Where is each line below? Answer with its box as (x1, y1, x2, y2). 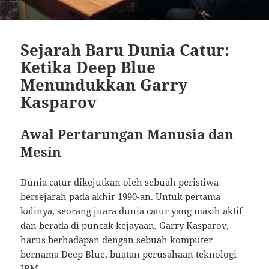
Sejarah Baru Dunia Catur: (20, 38, 230, 61)
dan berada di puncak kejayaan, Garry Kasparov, (20, 219, 229, 231)
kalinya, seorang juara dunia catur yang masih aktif (20, 204, 243, 217)
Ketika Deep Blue (20, 56, 156, 78)
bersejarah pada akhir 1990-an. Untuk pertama (20, 190, 221, 202)
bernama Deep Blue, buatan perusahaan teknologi (20, 247, 237, 260)
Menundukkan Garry (20, 73, 188, 95)
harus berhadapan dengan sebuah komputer (20, 233, 213, 246)
